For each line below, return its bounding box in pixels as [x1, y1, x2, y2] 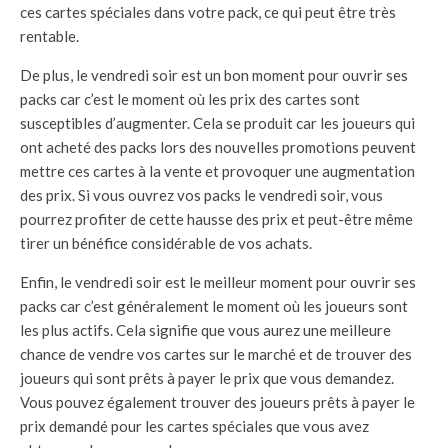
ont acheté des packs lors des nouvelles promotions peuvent [20, 137, 416, 156]
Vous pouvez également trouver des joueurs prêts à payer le [20, 392, 415, 411]
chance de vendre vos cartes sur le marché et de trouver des [20, 344, 412, 363]
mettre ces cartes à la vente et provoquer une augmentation [20, 161, 415, 180]
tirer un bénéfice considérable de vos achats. [20, 233, 312, 252]
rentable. [20, 26, 79, 45]
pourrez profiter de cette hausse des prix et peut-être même [20, 209, 413, 228]
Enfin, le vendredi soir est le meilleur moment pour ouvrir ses [20, 272, 416, 291]
